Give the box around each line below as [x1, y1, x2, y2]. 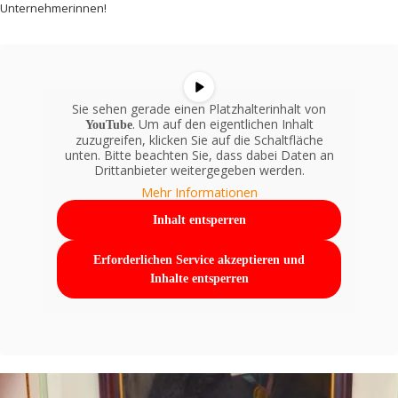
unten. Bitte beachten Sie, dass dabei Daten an [64, 147, 334, 164]
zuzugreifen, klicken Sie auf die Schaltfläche [75, 131, 323, 149]
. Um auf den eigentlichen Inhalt [131, 115, 314, 133]
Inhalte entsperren [149, 272, 249, 286]
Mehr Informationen [140, 184, 258, 202]
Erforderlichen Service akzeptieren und [93, 253, 305, 267]
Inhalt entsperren [152, 213, 246, 227]
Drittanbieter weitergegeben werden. [93, 162, 305, 179]
